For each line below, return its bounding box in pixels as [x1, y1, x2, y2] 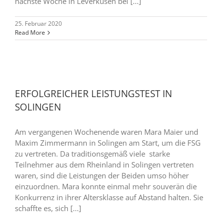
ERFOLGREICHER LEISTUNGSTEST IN [15, 87, 172, 100]
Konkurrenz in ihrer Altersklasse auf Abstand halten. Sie [15, 192, 203, 202]
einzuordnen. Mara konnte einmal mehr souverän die [15, 181, 197, 191]
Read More [15, 28, 45, 37]
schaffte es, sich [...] [15, 203, 81, 213]
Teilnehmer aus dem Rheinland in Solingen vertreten [15, 160, 194, 169]
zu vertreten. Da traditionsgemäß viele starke [15, 149, 170, 159]
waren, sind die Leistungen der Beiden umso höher [15, 170, 189, 180]
